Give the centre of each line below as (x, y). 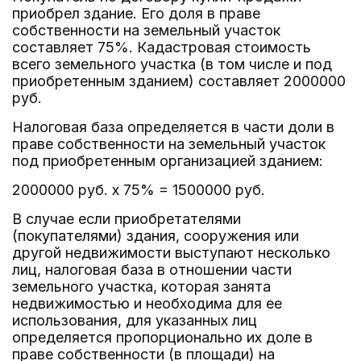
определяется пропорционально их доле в (162, 337)
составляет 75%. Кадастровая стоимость (162, 47)
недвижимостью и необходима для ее (147, 303)
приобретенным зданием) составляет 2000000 (179, 81)
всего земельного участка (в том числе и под (172, 64)
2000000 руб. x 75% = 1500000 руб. (139, 190)
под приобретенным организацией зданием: (168, 161)
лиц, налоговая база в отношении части (152, 270)
